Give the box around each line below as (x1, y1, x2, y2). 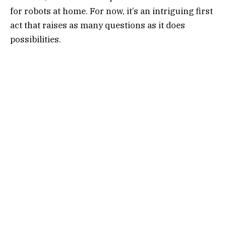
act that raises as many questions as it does (10, 20, 185, 31)
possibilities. (10, 34, 61, 45)
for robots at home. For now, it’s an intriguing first (10, 6, 213, 17)
